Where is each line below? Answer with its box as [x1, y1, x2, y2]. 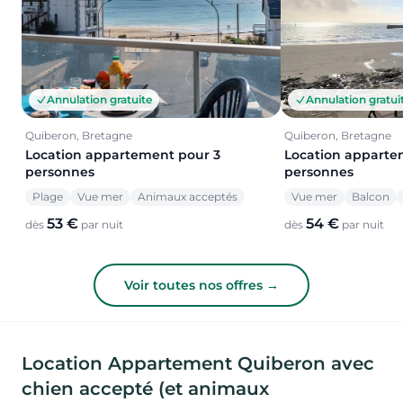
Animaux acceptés [138, 189, 237, 203]
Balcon [352, 189, 390, 203]
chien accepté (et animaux [22, 377, 269, 399]
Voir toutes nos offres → [124, 276, 279, 293]
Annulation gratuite [47, 92, 152, 106]
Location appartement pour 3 [25, 146, 220, 163]
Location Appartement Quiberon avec [22, 352, 374, 374]
